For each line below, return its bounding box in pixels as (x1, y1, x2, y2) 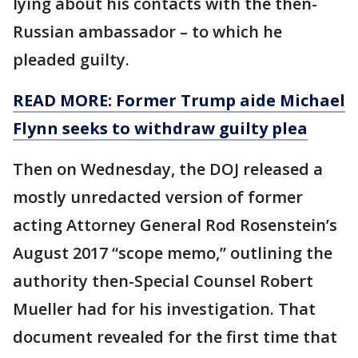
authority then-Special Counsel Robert (13, 270, 313, 292)
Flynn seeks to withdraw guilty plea (13, 117, 308, 140)
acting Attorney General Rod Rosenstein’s (13, 214, 337, 237)
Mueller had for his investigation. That (13, 298, 316, 320)
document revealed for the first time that (13, 326, 337, 348)
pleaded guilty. (13, 49, 129, 71)
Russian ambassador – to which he (13, 21, 282, 43)
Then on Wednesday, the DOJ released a (13, 158, 323, 181)
